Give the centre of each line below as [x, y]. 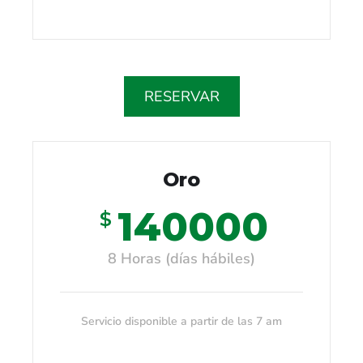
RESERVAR [181, 96]
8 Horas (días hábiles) [181, 258]
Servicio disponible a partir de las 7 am [181, 321]
